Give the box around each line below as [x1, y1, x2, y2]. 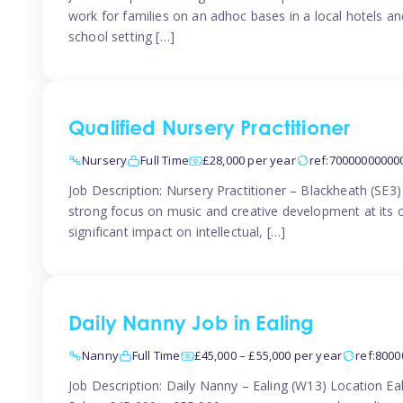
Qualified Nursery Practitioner [68, 121, 351, 140]
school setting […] [68, 27, 175, 45]
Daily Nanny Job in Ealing [68, 316, 315, 336]
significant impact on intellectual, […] [68, 223, 286, 240]
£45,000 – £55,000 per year [193, 347, 343, 364]
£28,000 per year [201, 152, 296, 168]
